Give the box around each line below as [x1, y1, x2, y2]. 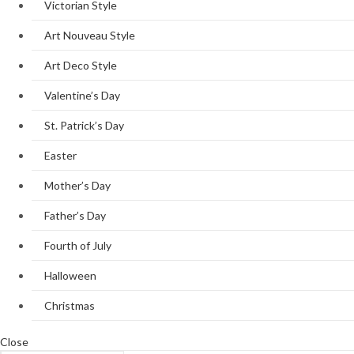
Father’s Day [44, 209, 106, 222]
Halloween [44, 269, 96, 282]
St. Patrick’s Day [44, 119, 124, 132]
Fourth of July [44, 239, 111, 252]
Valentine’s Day [44, 88, 120, 102]
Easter [44, 149, 77, 162]
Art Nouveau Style [44, 28, 135, 42]
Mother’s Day [44, 179, 111, 192]
